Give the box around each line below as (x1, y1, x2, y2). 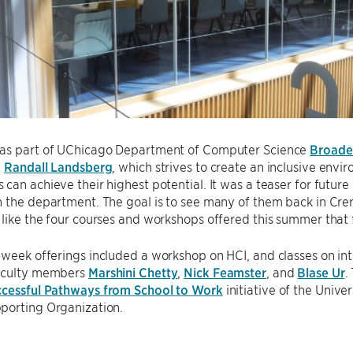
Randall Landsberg (4, 158, 113, 175)
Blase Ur (297, 264, 345, 281)
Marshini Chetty (87, 264, 178, 281)
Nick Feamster (184, 264, 266, 281)
